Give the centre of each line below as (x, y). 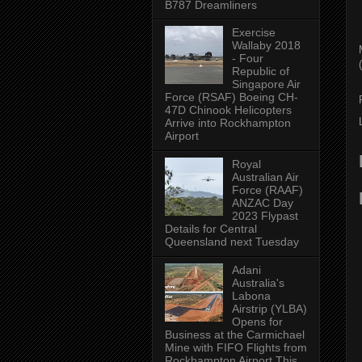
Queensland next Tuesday (232, 242)
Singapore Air (266, 84)
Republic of (260, 72)
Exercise (253, 33)
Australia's (258, 282)
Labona (251, 295)
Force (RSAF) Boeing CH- (232, 97)
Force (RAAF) (267, 190)
